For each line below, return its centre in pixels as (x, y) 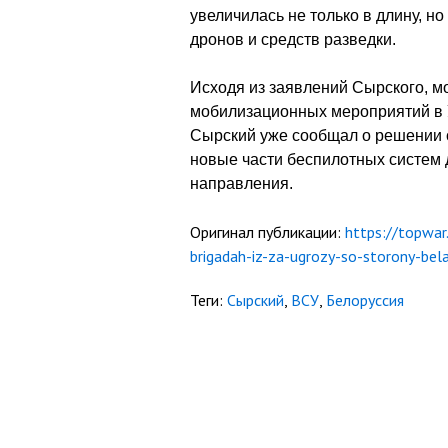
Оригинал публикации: (267, 231)
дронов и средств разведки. (293, 39)
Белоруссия (365, 299)
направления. (241, 183)
